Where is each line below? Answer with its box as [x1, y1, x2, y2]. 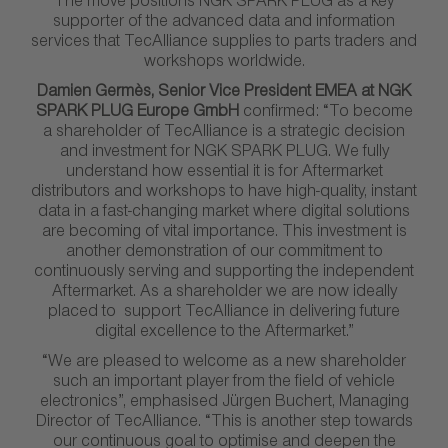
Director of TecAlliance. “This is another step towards [35, 415, 413, 433]
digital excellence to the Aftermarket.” [94, 325, 354, 343]
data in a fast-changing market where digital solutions [38, 205, 410, 223]
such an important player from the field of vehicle [53, 375, 395, 393]
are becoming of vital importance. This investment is [41, 225, 407, 243]
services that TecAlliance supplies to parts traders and [31, 35, 417, 53]
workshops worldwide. [143, 55, 305, 73]
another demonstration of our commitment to [65, 245, 383, 263]
